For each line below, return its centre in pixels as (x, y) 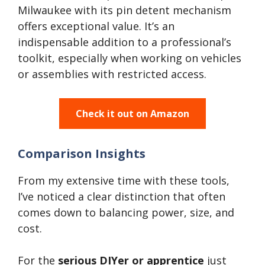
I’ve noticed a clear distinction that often (122, 196)
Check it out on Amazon (132, 114)
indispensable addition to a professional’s (125, 42)
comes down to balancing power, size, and (126, 212)
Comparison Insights (82, 153)
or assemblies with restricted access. (112, 74)
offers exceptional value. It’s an (96, 26)
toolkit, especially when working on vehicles (130, 58)
